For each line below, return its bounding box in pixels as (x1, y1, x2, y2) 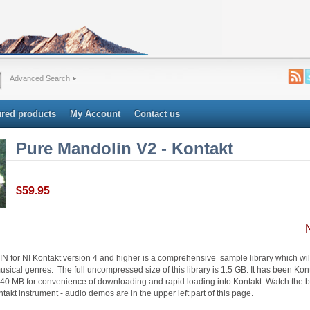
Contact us (134, 109, 180, 119)
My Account (70, 109, 120, 119)
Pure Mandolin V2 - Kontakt (16, 139, 233, 158)
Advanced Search (10, 74, 71, 82)
